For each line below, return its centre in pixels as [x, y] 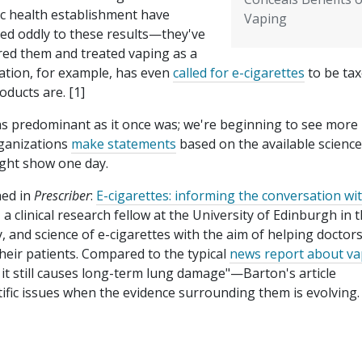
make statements [124, 144]
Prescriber [62, 196]
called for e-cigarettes [239, 73]
